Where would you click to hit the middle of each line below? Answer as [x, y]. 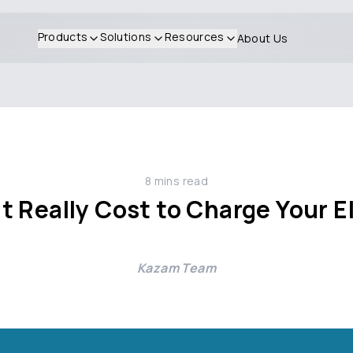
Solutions [126, 37]
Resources [194, 37]
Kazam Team [176, 268]
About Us [262, 38]
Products [63, 37]
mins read [180, 181]
